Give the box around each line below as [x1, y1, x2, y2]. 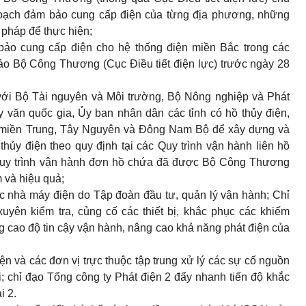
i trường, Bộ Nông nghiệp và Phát [121, 91, 290, 102]
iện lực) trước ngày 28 [180, 58, 290, 70]
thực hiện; [44, 25, 92, 37]
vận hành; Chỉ [221, 189, 290, 201]
